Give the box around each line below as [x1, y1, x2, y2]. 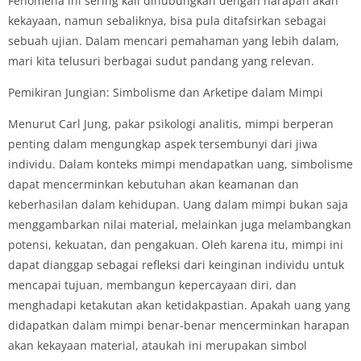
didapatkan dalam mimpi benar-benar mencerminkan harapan [8, 317, 350, 333]
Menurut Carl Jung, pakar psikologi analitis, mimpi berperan [8, 115, 334, 131]
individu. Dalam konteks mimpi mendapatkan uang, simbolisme [8, 156, 353, 172]
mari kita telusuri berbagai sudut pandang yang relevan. [8, 52, 314, 68]
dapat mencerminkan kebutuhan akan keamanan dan [8, 176, 299, 192]
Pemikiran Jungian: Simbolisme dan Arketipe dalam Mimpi [8, 84, 323, 100]
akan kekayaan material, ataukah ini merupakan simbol [8, 337, 307, 353]
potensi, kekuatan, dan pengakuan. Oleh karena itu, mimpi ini [8, 236, 343, 252]
